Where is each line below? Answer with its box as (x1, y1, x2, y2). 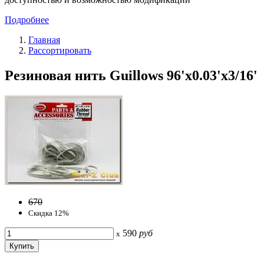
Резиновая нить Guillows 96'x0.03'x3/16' (5, 67, 258, 83)
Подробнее (5, 14, 49, 25)
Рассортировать (28, 45, 91, 55)
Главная (28, 34, 60, 45)
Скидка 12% (28, 208, 69, 217)
